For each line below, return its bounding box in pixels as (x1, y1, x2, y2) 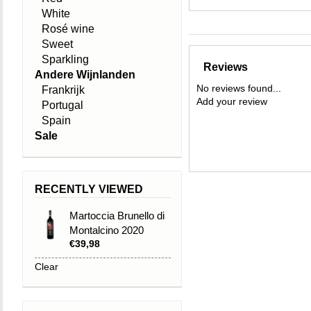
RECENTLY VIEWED (35, 183, 143, 195)
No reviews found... (196, 83, 281, 94)
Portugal (42, 99, 83, 111)
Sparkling (42, 53, 89, 65)
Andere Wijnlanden (35, 69, 135, 81)
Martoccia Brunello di (69, 210, 165, 221)
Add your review (196, 96, 267, 107)
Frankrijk (42, 84, 85, 96)
